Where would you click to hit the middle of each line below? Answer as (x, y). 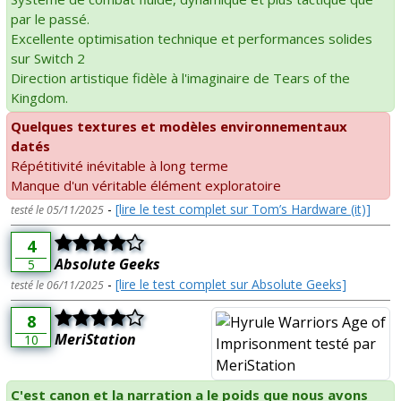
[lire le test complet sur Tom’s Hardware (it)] (243, 209)
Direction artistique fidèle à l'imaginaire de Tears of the (180, 77)
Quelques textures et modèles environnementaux (179, 126)
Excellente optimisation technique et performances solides (192, 38)
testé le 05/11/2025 (57, 209)
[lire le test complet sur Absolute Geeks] (231, 284)
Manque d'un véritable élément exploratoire (146, 185)
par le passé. (50, 18)
